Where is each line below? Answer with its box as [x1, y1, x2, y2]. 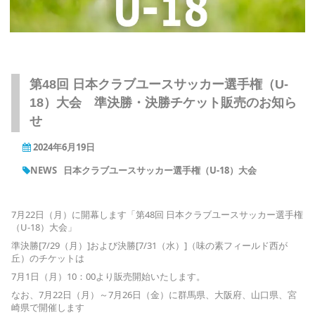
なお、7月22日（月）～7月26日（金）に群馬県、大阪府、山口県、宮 [11, 288, 297, 301]
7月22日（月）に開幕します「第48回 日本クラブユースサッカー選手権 [11, 207, 303, 221]
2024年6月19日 [33, 141, 95, 154]
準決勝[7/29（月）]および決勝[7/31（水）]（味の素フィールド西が [11, 238, 288, 252]
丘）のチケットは [11, 251, 84, 264]
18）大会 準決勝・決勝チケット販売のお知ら [30, 95, 297, 110]
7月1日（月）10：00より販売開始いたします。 [11, 269, 205, 283]
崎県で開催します [11, 300, 84, 314]
